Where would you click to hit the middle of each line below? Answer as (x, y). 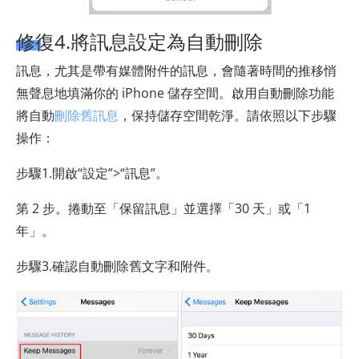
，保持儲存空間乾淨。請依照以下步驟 (228, 116)
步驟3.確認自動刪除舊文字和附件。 (117, 266)
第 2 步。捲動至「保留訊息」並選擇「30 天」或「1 (163, 209)
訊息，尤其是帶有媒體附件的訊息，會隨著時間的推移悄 (176, 71)
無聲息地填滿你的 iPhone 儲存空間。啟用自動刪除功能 (175, 93)
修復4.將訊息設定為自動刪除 (139, 42)
